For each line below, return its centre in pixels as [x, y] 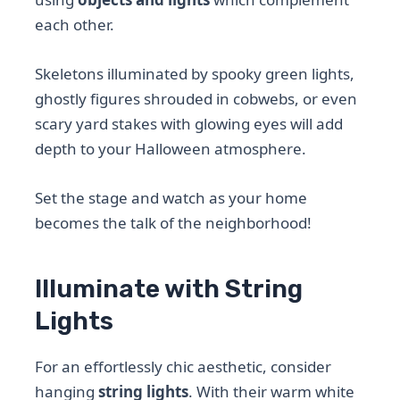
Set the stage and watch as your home [171, 198]
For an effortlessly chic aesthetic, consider [183, 366]
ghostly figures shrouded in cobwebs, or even [196, 99]
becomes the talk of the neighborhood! [174, 223]
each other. [75, 24]
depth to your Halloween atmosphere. [171, 149]
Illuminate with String [169, 289]
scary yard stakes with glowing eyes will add [189, 124]
